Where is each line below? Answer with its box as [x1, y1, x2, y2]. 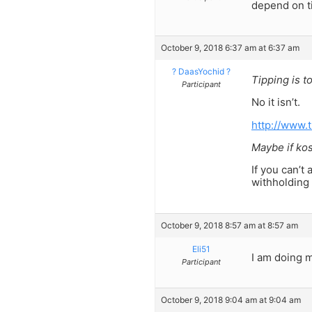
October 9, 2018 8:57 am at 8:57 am [161, 219, 298, 231]
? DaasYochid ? [171, 65, 231, 77]
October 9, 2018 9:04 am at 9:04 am [161, 295, 301, 306]
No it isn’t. [251, 95, 300, 109]
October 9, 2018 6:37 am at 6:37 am [161, 42, 299, 53]
